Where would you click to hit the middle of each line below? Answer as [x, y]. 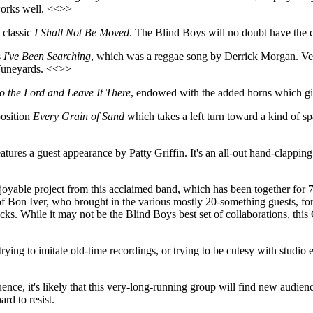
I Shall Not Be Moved [82, 32]
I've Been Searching [47, 56]
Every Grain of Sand [79, 116]
